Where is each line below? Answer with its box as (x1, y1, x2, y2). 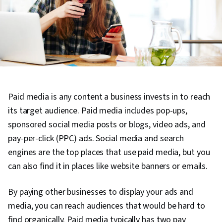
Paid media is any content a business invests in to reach (8, 91, 211, 104)
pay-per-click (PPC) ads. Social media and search (8, 132, 184, 145)
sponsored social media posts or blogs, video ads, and (8, 118, 206, 131)
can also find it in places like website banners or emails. (8, 160, 208, 173)
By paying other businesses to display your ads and (8, 186, 193, 199)
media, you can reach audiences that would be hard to (8, 200, 205, 213)
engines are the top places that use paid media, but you (8, 146, 210, 159)
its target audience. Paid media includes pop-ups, (8, 105, 188, 117)
